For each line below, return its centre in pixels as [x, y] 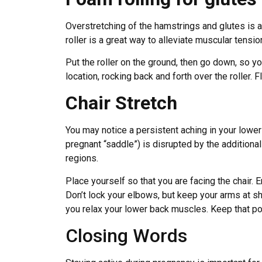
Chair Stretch [121, 103]
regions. [82, 158]
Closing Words [126, 236]
